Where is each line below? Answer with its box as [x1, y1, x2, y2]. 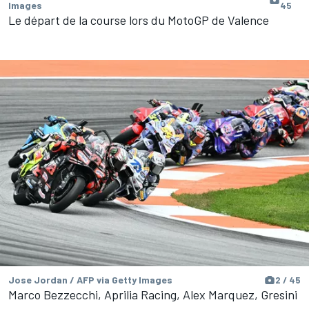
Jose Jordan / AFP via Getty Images [8, 273, 172, 286]
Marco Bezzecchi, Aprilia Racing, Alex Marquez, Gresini [8, 286, 297, 302]
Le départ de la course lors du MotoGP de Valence [8, 12, 269, 28]
